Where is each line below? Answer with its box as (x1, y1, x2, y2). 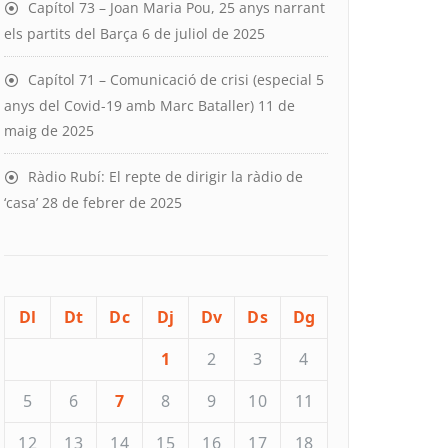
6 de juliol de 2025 (142, 24, 265, 43)
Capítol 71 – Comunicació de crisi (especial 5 (28, 70, 324, 89)
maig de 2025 (4, 121, 94, 140)
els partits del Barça (4, 24, 138, 43)
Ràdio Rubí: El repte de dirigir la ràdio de (28, 167, 303, 186)
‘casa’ (4, 193, 38, 212)
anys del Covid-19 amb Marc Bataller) (4, 96, 254, 115)
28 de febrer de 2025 (42, 193, 182, 212)
